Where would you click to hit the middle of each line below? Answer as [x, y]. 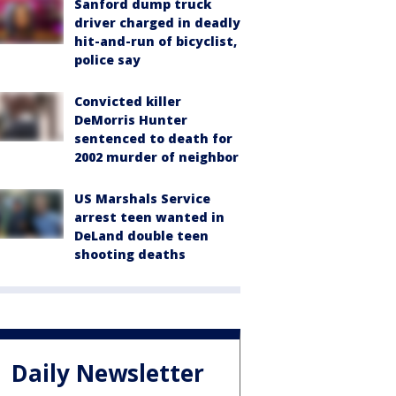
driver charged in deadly [157, 23]
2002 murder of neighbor [156, 157]
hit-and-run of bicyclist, [156, 42]
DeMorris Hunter [131, 120]
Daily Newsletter [108, 373]
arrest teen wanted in [149, 217]
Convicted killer [128, 102]
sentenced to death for [153, 139]
